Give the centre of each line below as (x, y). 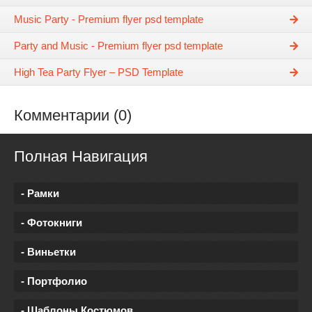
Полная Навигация (81, 157)
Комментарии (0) (73, 116)
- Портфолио (54, 281)
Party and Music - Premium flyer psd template (118, 46)
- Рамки (40, 193)
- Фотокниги (52, 222)
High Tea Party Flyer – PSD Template (99, 72)
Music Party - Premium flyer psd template (109, 19)
